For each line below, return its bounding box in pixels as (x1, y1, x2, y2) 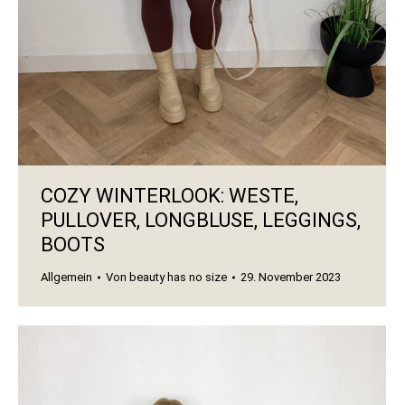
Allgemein (41, 270, 92, 285)
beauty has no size (129, 270, 227, 285)
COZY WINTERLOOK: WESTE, (41, 184, 298, 208)
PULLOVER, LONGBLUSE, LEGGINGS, (41, 209, 361, 232)
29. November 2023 (240, 270, 341, 285)
